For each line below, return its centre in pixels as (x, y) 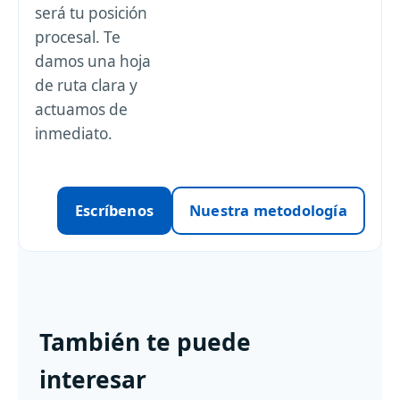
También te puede (145, 342)
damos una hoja (93, 62)
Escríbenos (115, 210)
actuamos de (81, 110)
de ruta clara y (86, 86)
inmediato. (74, 134)
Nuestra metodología (268, 210)
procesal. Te (78, 37)
